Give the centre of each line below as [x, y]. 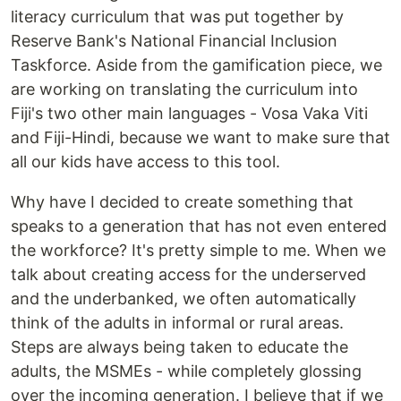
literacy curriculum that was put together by [177, 17]
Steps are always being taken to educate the [179, 347]
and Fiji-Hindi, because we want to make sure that [200, 138]
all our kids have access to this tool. [145, 162]
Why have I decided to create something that [182, 202]
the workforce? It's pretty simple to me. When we [198, 251]
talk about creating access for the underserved [188, 275]
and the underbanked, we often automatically [183, 299]
